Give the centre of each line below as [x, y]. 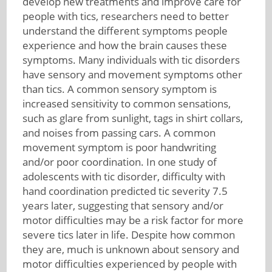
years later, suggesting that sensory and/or [123, 206]
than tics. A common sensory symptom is [119, 89]
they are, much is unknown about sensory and [131, 249]
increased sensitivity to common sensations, [126, 104]
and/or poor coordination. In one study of [119, 162]
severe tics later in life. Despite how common [128, 235]
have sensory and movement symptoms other [132, 74]
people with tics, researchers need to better [125, 16]
